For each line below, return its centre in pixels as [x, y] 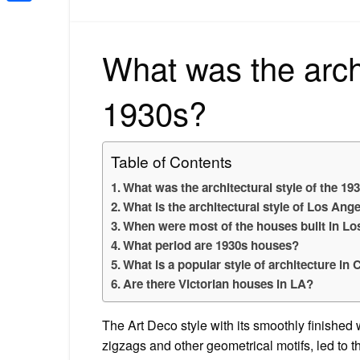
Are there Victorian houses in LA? [219, 283]
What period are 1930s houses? [211, 245]
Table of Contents [172, 161]
